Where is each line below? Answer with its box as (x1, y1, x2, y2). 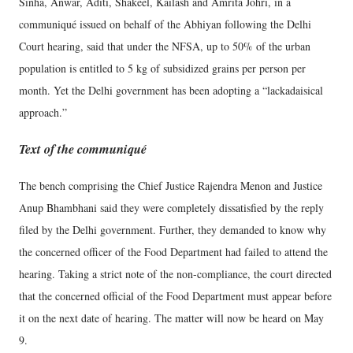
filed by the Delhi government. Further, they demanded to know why (19, 221, 326, 237)
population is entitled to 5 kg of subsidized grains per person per (19, 61, 306, 76)
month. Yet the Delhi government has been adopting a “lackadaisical (19, 83, 323, 98)
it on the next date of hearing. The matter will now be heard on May (19, 310, 324, 325)
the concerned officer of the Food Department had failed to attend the (19, 243, 328, 259)
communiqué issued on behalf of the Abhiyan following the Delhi (19, 17, 311, 32)
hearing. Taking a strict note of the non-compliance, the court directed (19, 266, 332, 281)
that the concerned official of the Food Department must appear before (19, 288, 332, 303)
